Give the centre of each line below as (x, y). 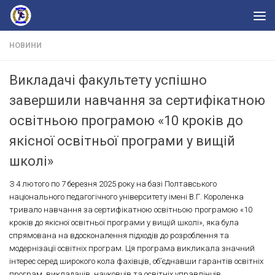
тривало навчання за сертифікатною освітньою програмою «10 (131, 210)
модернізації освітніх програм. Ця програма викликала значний (132, 248)
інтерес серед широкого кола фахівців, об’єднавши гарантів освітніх (136, 261)
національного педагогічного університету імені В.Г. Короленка (126, 197)
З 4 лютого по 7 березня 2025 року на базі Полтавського (113, 184)
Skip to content (48, 17)
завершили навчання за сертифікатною (137, 100)
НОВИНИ (25, 45)
